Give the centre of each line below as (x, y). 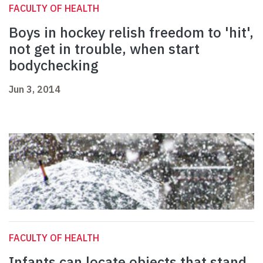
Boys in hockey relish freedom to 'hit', (131, 33)
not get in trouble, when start (104, 49)
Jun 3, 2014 (35, 90)
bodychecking (54, 65)
